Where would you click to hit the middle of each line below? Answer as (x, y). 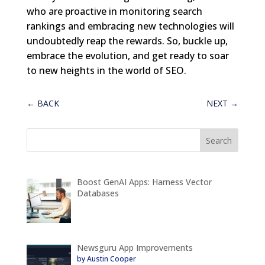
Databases (98, 193)
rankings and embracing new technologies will (130, 26)
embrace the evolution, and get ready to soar (127, 55)
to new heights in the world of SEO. (106, 70)
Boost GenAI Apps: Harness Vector (145, 182)
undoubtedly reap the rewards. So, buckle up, (127, 41)
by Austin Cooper (107, 258)
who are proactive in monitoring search (114, 11)
